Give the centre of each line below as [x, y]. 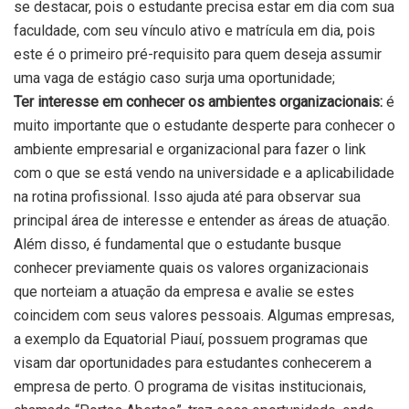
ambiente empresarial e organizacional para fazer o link [190, 149]
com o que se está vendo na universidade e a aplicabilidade [204, 173]
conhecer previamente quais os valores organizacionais [191, 267]
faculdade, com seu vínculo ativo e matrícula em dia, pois [194, 30]
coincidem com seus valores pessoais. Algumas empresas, [204, 315]
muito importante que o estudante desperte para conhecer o [204, 125]
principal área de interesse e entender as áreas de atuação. [202, 220]
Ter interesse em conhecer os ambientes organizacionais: [198, 101]
